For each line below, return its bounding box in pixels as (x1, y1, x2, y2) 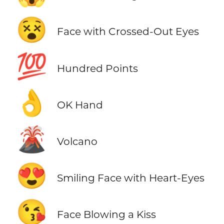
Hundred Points (56, 61, 138, 74)
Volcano (56, 134, 97, 147)
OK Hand (56, 98, 103, 111)
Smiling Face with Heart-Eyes (56, 171, 204, 184)
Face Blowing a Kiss (56, 207, 156, 220)
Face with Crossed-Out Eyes (56, 25, 199, 38)
